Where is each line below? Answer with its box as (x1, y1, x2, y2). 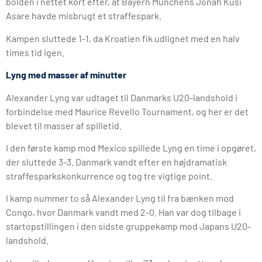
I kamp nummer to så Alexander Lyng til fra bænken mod (6, 192, 234, 204)
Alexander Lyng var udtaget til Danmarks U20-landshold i (6, 91, 237, 103)
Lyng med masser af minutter (6, 69, 126, 81)
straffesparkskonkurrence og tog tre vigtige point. (6, 170, 212, 181)
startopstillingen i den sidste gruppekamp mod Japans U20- (6, 220, 251, 232)
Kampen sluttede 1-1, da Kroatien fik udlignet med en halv (6, 32, 240, 44)
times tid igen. (6, 46, 64, 58)
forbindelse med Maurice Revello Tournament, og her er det (6, 105, 249, 117)
